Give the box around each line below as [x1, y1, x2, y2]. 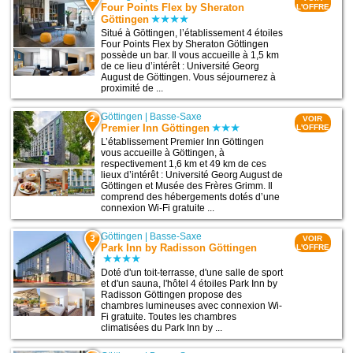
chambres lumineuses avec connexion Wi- [101, 300, 283, 312]
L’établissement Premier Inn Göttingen [101, 136, 265, 147]
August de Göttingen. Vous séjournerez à [101, 71, 277, 83]
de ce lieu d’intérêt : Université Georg [101, 60, 260, 72]
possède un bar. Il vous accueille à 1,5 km [101, 49, 280, 61]
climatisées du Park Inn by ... [101, 322, 223, 334]
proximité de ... [101, 82, 164, 94]
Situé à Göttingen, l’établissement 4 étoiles [101, 27, 284, 39]
